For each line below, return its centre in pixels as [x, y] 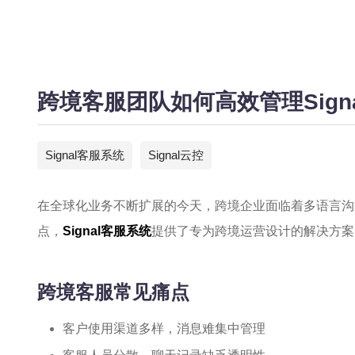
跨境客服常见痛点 [113, 292]
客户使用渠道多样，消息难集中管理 [164, 328]
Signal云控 [176, 155]
